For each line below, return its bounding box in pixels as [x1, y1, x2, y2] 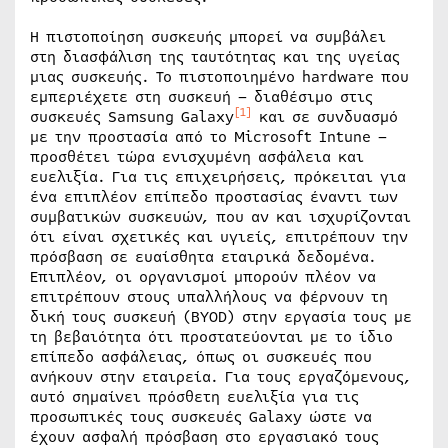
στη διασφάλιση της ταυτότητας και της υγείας [30, 46, 400, 68]
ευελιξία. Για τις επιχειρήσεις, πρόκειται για [30, 166, 406, 188]
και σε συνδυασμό [252, 106, 398, 128]
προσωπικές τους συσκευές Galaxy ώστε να [30, 406, 372, 428]
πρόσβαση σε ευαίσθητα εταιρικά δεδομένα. [30, 246, 376, 268]
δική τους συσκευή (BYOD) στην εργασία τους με [30, 306, 412, 328]
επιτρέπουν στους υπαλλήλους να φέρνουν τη [30, 286, 388, 308]
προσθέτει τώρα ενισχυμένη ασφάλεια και [30, 146, 364, 168]
